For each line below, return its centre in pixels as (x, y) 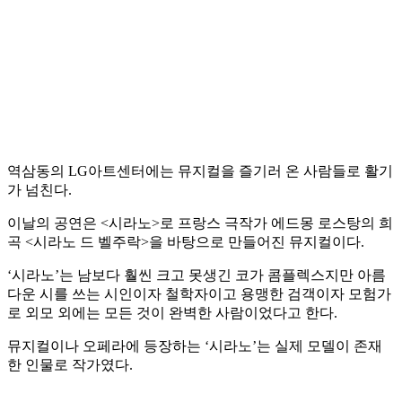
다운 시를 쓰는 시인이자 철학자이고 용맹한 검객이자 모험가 (199, 294)
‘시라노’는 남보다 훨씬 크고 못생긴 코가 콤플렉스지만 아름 (197, 275)
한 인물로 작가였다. (70, 365)
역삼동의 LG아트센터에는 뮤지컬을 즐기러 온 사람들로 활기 (200, 171)
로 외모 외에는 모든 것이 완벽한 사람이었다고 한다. (172, 313)
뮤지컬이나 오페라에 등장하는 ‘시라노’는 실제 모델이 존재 (195, 346)
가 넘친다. (39, 190)
